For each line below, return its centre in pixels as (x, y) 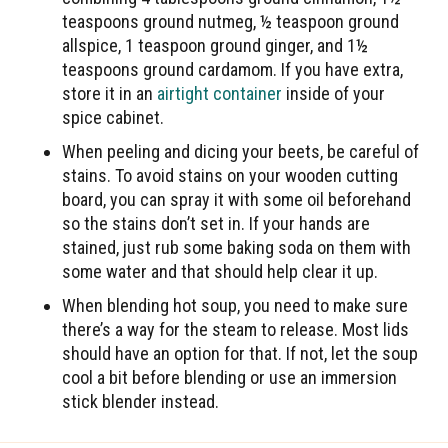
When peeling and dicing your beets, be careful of (241, 151)
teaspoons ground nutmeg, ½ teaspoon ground (231, 21)
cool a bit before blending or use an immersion (230, 377)
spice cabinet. (113, 117)
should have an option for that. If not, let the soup (240, 353)
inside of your (334, 93)
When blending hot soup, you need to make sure (235, 305)
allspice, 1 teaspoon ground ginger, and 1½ (215, 45)
